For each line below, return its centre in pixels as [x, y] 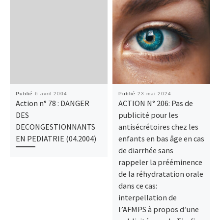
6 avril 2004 [51, 93]
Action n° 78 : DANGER [52, 103]
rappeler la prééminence [160, 162]
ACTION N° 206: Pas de [155, 103]
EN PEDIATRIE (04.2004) [56, 138]
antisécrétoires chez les [158, 126]
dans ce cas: [137, 185]
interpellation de [147, 197]
